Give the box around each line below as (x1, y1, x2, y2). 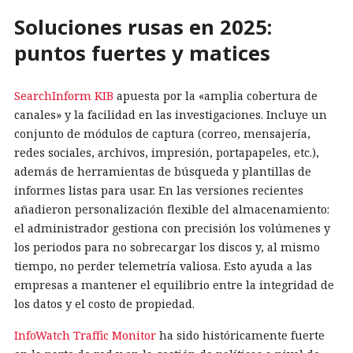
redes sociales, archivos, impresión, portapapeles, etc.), (14, 144, 319, 160)
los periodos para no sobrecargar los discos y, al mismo (14, 239, 320, 255)
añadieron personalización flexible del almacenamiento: (14, 201, 329, 217)
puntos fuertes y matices (14, 39, 270, 67)
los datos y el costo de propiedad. (14, 295, 195, 311)
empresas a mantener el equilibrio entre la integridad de (14, 277, 334, 292)
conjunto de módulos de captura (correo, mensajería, (14, 125, 310, 141)
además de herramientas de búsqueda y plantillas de (14, 163, 311, 179)
